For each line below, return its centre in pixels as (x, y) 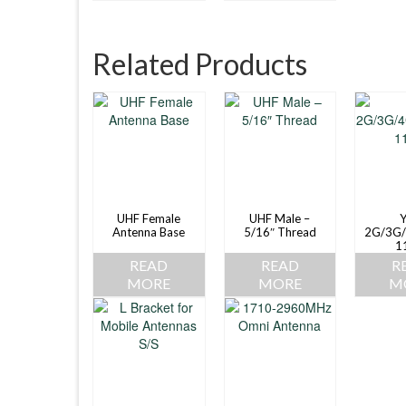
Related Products (200, 63)
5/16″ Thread (280, 232)
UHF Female (149, 219)
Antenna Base (149, 232)
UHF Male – (280, 219)
